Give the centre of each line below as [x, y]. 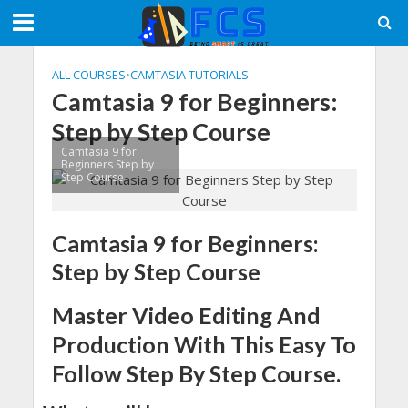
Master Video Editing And [186, 316]
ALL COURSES [88, 75]
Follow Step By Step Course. [196, 374]
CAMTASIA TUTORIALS [189, 75]
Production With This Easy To [204, 345]
